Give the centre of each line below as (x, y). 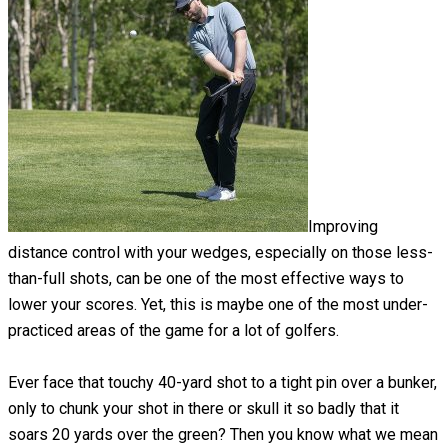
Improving (343, 227)
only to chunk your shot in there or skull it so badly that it (203, 409)
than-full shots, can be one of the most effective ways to (206, 279)
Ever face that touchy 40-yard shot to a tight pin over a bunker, (222, 383)
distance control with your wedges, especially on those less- (220, 253)
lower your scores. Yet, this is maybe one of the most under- (218, 305)
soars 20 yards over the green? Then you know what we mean (223, 435)
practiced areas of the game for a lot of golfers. (173, 331)
